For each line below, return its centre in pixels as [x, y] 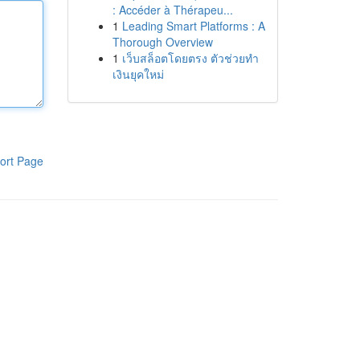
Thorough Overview [162, 42]
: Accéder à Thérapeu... [172, 10]
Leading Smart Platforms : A [193, 26]
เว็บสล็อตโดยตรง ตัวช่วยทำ [190, 58]
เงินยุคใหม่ [138, 74]
